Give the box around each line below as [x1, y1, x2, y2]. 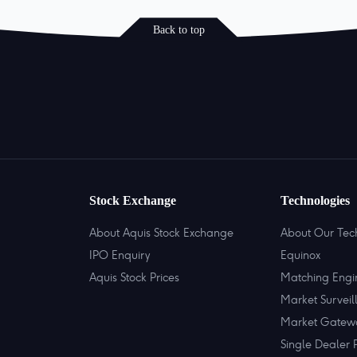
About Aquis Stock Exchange [89, 226, 233, 241]
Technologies [280, 194, 350, 208]
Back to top [152, 23, 205, 36]
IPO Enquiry [89, 248, 150, 263]
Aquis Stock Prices [89, 270, 179, 285]
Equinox [280, 248, 320, 263]
